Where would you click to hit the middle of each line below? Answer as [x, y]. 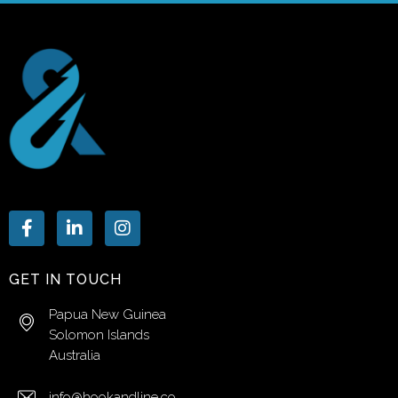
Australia [75, 355]
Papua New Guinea [107, 314]
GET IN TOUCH [66, 279]
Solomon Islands [99, 335]
